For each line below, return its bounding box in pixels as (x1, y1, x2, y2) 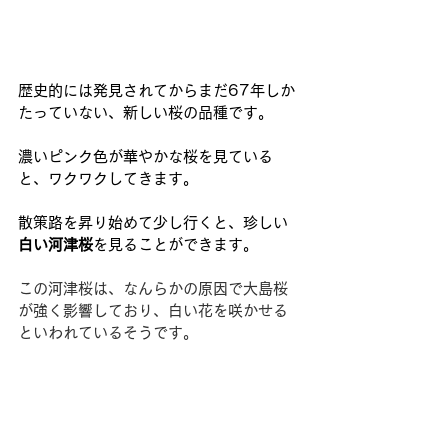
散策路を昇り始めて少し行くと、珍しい (18, 214, 288, 230)
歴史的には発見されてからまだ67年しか (18, 82, 295, 98)
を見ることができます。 (93, 236, 258, 252)
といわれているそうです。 (18, 324, 198, 340)
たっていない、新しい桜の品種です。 (18, 104, 273, 120)
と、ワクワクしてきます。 (18, 170, 198, 186)
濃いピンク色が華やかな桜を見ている (18, 148, 273, 164)
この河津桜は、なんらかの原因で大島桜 (18, 280, 288, 296)
